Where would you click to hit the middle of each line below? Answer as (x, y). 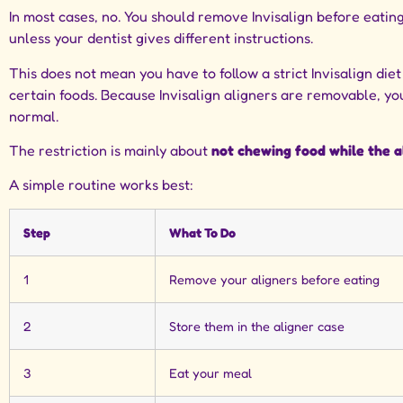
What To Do (202, 232)
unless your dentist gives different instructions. (161, 38)
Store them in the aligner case (257, 326)
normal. (36, 116)
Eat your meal (210, 372)
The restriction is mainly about (110, 151)
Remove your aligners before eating (274, 279)
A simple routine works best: (101, 185)
